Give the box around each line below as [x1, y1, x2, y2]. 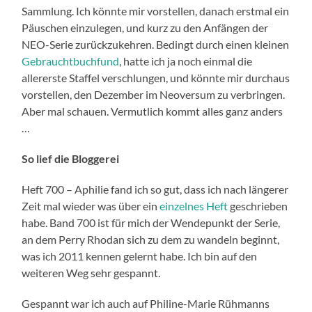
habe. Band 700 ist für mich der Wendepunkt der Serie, [22, 216, 281, 230]
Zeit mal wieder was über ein [22, 199, 160, 213]
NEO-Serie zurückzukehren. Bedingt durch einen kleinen [22, 38, 290, 52]
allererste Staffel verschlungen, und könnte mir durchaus [22, 71, 290, 85]
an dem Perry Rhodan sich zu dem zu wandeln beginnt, [22, 233, 280, 247]
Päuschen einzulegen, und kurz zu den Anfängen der [22, 21, 269, 35]
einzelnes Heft [159, 199, 228, 213]
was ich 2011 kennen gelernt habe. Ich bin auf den [22, 249, 258, 263]
